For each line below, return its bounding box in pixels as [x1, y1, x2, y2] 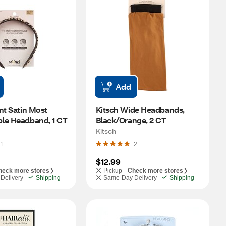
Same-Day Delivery [103, 174, 157, 181]
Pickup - [103, 167, 126, 174]
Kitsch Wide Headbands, [95, 104, 185, 115]
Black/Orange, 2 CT [95, 115, 166, 125]
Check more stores [127, 167, 183, 174]
